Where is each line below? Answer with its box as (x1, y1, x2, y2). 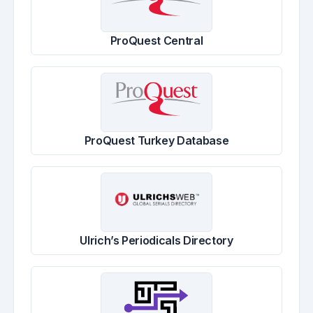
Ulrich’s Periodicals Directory (80, 233, 233, 247)
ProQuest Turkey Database (84, 133, 229, 147)
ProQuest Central (110, 34, 203, 48)
